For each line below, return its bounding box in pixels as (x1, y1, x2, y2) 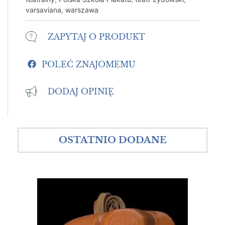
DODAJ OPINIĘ (47, 86, 114, 97)
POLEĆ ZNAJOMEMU (42, 59, 136, 69)
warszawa (65, 6, 98, 15)
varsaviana (26, 6, 61, 15)
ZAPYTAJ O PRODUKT (47, 32, 145, 42)
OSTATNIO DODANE (58, 135, 167, 146)
